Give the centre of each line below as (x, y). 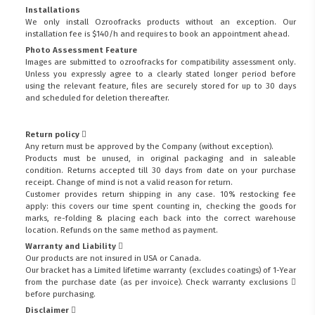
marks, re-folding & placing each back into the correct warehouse (161, 218)
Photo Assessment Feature (82, 50)
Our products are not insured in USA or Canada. (114, 258)
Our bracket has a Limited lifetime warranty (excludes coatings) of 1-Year (161, 270)
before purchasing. (61, 294)
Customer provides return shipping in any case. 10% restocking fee (161, 194)
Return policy (54, 135)
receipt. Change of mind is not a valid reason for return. (129, 182)
